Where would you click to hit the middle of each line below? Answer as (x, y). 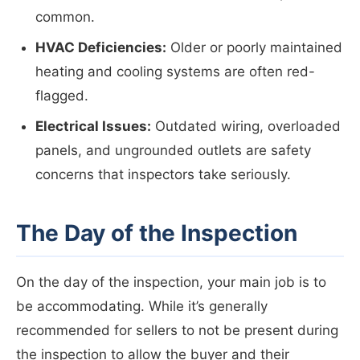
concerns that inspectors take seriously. (163, 175)
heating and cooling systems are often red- (175, 72)
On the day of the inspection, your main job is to (171, 282)
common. (65, 17)
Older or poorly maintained (254, 48)
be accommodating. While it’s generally (142, 307)
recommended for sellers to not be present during (177, 331)
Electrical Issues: (93, 127)
